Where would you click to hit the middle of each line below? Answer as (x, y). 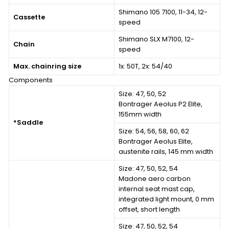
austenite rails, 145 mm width (166, 151)
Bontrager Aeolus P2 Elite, (161, 104)
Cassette (29, 17)
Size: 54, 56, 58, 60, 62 (154, 131)
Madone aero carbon (155, 178)
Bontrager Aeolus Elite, (156, 141)
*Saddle (28, 122)
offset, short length (149, 209)
